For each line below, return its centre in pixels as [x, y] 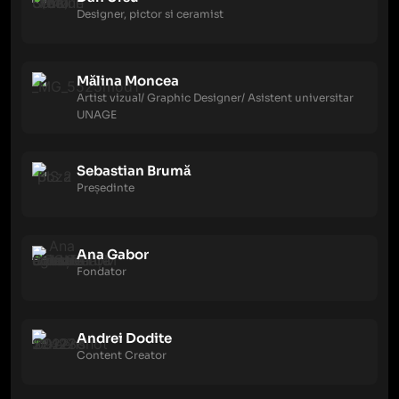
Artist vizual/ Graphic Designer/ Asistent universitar [215, 98]
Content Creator [122, 355]
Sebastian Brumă [134, 171]
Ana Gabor [113, 254]
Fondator [102, 271]
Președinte [106, 187]
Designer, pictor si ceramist [150, 14]
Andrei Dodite [124, 338]
